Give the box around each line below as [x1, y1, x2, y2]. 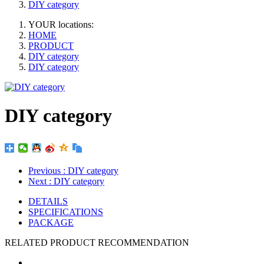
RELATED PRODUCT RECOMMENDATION [5, 237, 189, 247]
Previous [28, 165, 63, 176]
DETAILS [28, 196, 68, 206]
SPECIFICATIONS [28, 206, 103, 217]
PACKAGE [28, 217, 74, 227]
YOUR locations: [28, 19, 94, 29]
